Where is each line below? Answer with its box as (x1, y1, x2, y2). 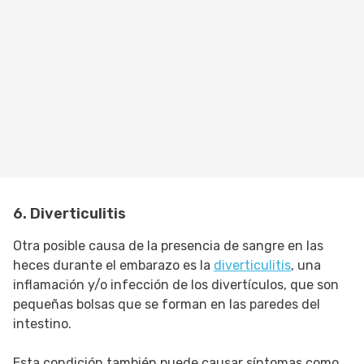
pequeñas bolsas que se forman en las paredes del (13, 297, 320, 313)
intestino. (13, 316, 71, 332)
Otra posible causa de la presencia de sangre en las (13, 238, 323, 254)
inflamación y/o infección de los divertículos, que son (13, 277, 339, 293)
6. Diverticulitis (13, 205, 126, 223)
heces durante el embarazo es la (13, 258, 214, 274)
